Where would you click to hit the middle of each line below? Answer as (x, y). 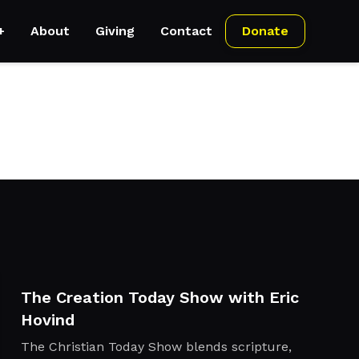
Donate (265, 31)
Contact (186, 31)
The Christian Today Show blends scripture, (156, 347)
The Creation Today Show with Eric (159, 298)
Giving (115, 31)
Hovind (47, 320)
